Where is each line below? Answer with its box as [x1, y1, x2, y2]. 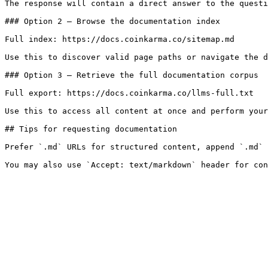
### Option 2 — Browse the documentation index [5, 17, 220, 26]
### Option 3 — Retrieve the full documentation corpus [5, 71, 258, 80]
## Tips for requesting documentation [5, 124, 177, 133]
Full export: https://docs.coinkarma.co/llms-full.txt [5, 89, 254, 98]
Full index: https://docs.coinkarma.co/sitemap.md [5, 35, 234, 44]
